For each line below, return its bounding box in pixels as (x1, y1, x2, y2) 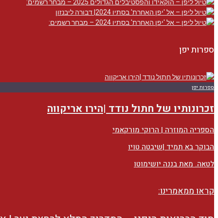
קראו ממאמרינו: (158, 184, 214, 197)
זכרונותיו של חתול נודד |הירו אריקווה (47, 101, 214, 117)
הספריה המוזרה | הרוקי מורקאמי (112, 125, 214, 136)
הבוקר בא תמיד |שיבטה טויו (128, 142, 214, 153)
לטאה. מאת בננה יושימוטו (134, 159, 214, 170)
